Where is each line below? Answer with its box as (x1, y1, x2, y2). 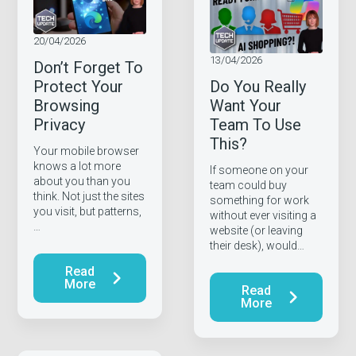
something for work (209, 194, 309, 207)
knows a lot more (33, 160, 122, 173)
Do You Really (209, 77, 306, 97)
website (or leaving (209, 224, 303, 238)
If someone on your (209, 164, 308, 177)
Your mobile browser (33, 145, 140, 158)
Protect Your (33, 77, 124, 97)
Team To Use (209, 115, 301, 135)
